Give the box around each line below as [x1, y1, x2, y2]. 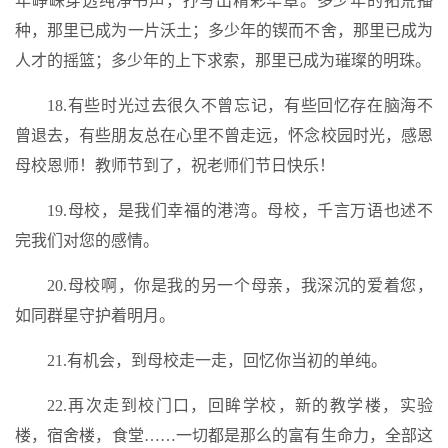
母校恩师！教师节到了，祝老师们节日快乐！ [15, 157, 335, 174]
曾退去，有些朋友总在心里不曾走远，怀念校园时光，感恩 [15, 127, 433, 144]
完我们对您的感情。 [15, 232, 159, 249]
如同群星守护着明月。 [15, 307, 175, 324]
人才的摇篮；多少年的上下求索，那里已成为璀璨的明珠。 [15, 52, 431, 69]
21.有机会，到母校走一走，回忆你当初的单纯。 [47, 352, 387, 369]
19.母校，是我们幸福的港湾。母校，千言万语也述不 [47, 202, 433, 219]
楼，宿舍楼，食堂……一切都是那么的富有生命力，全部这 [15, 427, 433, 444]
